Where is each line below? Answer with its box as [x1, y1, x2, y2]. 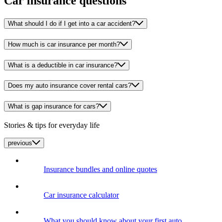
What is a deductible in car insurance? [8, 61, 117, 69]
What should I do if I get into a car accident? [8, 20, 135, 28]
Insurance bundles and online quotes [44, 165, 157, 173]
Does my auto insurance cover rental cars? [8, 82, 131, 90]
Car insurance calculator [44, 190, 119, 199]
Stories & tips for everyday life [4, 120, 100, 129]
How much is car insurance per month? [8, 40, 120, 48]
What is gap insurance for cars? [8, 102, 99, 110]
